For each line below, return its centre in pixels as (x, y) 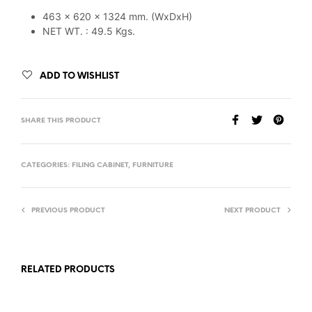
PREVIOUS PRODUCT (68, 210)
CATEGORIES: (46, 165)
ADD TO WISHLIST (79, 76)
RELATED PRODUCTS (68, 270)
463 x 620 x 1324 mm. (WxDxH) (117, 16)
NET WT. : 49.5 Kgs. (88, 31)
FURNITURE (153, 165)
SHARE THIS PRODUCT (61, 120)
